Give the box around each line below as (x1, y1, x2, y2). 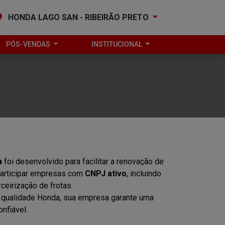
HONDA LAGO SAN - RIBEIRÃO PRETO (6, 13, 151, 22)
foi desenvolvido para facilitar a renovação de (2, 157, 164, 166)
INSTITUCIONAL (91, 40, 144, 48)
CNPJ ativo (85, 169, 127, 178)
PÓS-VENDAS (6, 40, 52, 48)
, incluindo (127, 169, 161, 178)
